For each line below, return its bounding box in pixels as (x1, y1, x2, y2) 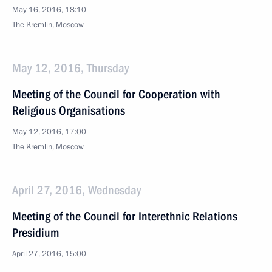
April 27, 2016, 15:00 (12, 248, 86, 259)
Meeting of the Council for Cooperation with (12, 87, 220, 101)
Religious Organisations (12, 103, 125, 118)
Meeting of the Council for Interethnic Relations (12, 209, 237, 223)
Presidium (12, 225, 59, 240)
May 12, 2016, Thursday (12, 61, 129, 75)
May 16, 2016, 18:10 (12, 4, 86, 15)
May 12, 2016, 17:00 (12, 126, 86, 137)
